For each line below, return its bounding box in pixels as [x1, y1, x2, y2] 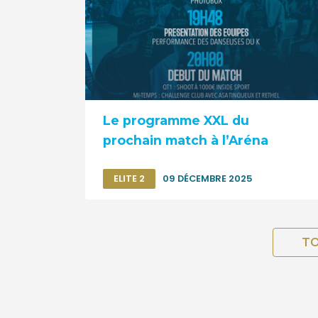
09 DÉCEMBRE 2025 [163, 172, 253, 185]
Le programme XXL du [103, 112, 249, 128]
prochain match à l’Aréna [103, 132, 268, 148]
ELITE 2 [114, 172, 145, 185]
